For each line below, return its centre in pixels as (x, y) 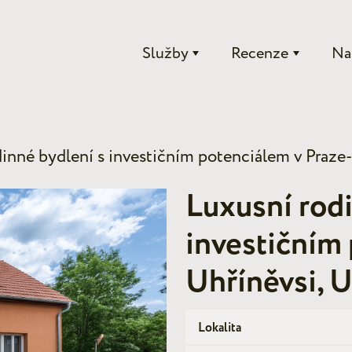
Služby (165, 54)
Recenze (260, 54)
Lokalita (220, 328)
